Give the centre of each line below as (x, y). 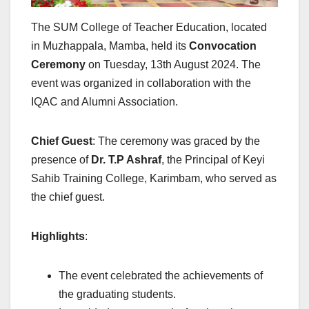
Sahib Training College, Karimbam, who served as (154, 179)
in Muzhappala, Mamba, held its (110, 46)
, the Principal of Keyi (213, 160)
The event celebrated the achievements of (161, 276)
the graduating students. (117, 295)
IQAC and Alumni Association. (104, 102)
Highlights (58, 237)
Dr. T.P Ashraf (126, 160)
